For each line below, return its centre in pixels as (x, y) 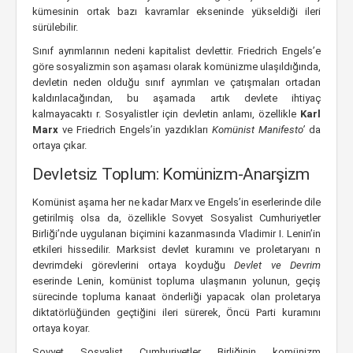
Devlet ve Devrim (278, 265)
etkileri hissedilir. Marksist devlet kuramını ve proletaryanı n (176, 249)
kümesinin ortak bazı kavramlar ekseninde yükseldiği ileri (176, 11)
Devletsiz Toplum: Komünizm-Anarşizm (171, 174)
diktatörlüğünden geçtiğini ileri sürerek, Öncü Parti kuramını (176, 312)
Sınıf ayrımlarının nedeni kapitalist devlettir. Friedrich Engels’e (176, 51)
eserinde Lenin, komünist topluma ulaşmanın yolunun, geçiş (176, 281)
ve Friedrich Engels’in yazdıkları (137, 130)
